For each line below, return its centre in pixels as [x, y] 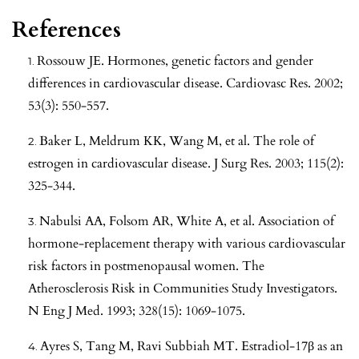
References [67, 29]
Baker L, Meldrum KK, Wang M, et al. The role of [177, 141]
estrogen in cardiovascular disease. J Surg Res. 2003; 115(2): [186, 163]
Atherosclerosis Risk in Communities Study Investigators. [183, 288]
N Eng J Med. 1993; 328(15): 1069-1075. [137, 311]
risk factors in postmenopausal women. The [146, 266]
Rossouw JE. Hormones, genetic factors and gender [175, 61]
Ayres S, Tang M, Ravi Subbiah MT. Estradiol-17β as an [192, 346]
